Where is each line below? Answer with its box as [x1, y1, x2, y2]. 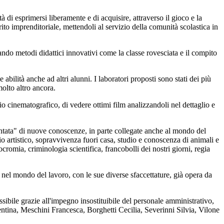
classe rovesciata [126, 48, 178, 57]
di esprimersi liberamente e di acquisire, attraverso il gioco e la [7, 13, 202, 22]
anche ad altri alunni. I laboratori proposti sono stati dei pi [26, 74, 207, 83]
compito [191, 48, 217, 57]
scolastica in [180, 22, 218, 31]
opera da [185, 170, 212, 179]
